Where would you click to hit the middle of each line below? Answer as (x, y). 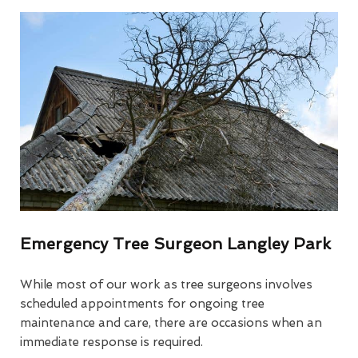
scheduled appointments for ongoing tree (142, 304)
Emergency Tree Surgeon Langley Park (175, 244)
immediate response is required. (111, 342)
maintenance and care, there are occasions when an (171, 323)
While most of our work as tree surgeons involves (166, 285)
